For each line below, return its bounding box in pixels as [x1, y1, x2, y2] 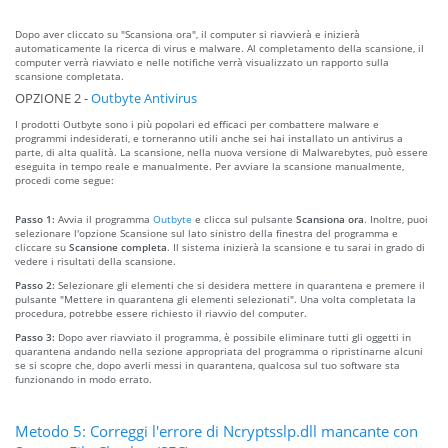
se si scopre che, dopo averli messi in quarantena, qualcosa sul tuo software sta [15, 357, 400, 372]
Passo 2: [15, 277, 58, 292]
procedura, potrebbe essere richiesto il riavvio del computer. [15, 305, 307, 320]
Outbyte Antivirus [91, 89, 197, 107]
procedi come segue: [15, 172, 114, 187]
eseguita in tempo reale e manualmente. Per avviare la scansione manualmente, [15, 158, 404, 173]
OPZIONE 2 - [15, 89, 91, 107]
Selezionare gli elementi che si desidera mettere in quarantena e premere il [58, 277, 425, 292]
